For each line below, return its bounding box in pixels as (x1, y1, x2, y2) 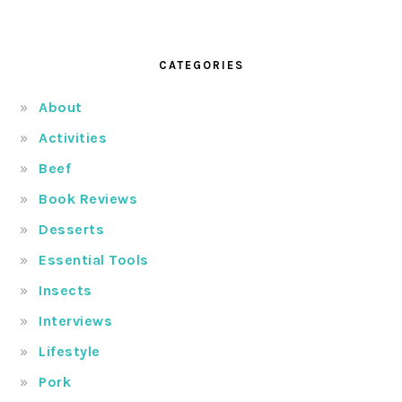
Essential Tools (39, 251, 149, 269)
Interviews (39, 312, 113, 330)
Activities (39, 129, 108, 147)
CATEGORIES (158, 58, 244, 73)
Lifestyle (39, 343, 100, 361)
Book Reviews (39, 190, 138, 208)
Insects (39, 282, 92, 300)
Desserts (39, 221, 105, 239)
